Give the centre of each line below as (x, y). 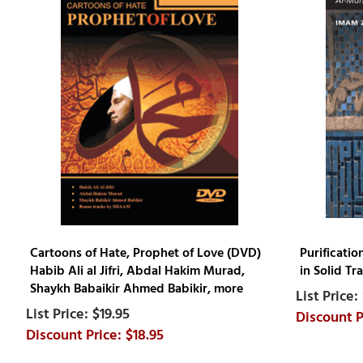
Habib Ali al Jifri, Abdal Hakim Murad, (137, 271)
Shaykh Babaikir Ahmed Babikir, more (136, 289)
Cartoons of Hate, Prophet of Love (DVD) (145, 253)
